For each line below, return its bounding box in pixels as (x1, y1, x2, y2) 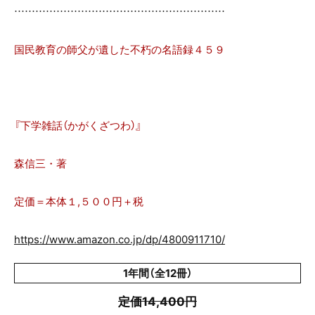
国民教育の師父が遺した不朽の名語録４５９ (14, 41, 225, 58)
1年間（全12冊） (122, 265, 193, 281)
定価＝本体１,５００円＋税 (14, 193, 143, 210)
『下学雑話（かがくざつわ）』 (14, 117, 142, 134)
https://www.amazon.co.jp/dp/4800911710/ (14, 231, 225, 247)
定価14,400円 (118, 292, 197, 310)
